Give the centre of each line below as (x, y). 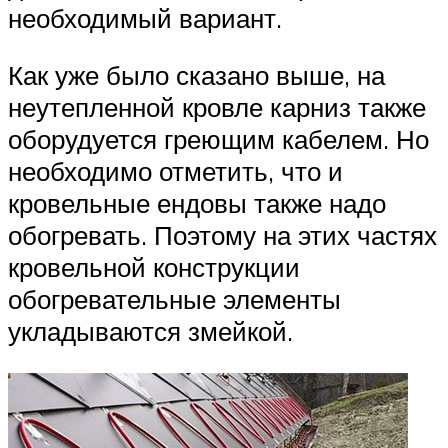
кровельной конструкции (154, 267)
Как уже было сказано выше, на (196, 75)
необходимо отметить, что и (175, 171)
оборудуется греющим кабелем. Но (218, 139)
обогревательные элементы (174, 299)
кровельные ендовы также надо (197, 203)
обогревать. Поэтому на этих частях (222, 235)
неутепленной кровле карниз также (217, 107)
